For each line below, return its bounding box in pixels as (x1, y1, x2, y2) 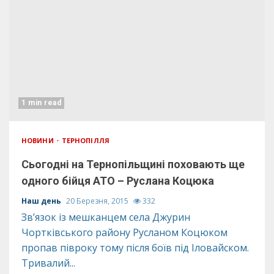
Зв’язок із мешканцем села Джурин (21, 210, 190, 224)
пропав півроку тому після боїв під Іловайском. (21, 241, 249, 254)
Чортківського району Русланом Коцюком (21, 226, 228, 239)
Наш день (21, 196, 63, 206)
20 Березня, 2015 (66, 196, 130, 206)
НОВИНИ (21, 136, 56, 145)
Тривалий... (21, 256, 75, 270)
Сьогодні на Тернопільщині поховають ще (21, 158, 245, 171)
